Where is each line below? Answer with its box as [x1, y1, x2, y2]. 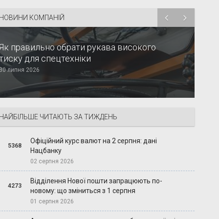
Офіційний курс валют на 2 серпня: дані [30, 137, 157, 145]
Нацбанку [30, 147, 62, 155]
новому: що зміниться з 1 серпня [30, 187, 136, 195]
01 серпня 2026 [30, 198, 74, 205]
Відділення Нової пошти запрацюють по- [30, 177, 163, 185]
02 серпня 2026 [30, 158, 74, 165]
